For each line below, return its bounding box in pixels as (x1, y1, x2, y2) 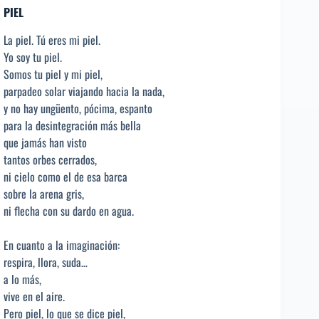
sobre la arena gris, (4, 184, 84, 202)
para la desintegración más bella (4, 116, 141, 134)
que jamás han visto (4, 133, 87, 151)
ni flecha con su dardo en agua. (4, 202, 134, 219)
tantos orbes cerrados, (4, 150, 97, 168)
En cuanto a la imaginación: (4, 236, 120, 253)
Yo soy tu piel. (4, 48, 62, 66)
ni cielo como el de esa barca (4, 167, 127, 185)
